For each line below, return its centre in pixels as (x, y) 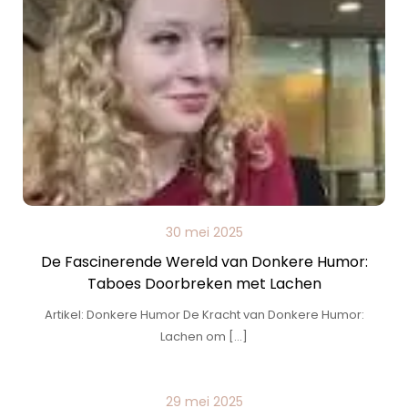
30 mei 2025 (204, 232)
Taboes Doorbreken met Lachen (204, 284)
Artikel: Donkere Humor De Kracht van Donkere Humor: (204, 315)
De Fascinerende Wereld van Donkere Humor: (204, 262)
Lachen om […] (204, 337)
